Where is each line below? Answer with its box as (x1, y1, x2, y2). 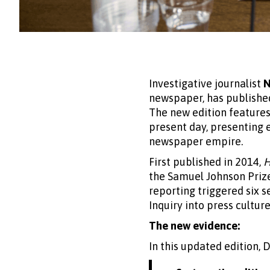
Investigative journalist (149, 77, 263, 90)
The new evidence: (149, 219, 240, 232)
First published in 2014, (149, 155, 263, 168)
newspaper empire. (149, 134, 243, 148)
